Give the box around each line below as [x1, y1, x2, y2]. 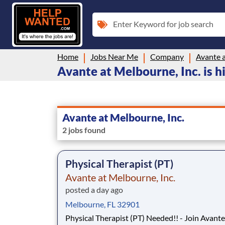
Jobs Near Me [90, 51, 138, 61]
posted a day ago [65, 184, 123, 194]
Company [150, 51, 184, 61]
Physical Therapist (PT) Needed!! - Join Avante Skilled [65, 212, 180, 222]
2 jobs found [62, 125, 105, 135]
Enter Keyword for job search [113, 19, 213, 29]
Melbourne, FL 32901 [65, 199, 140, 209]
